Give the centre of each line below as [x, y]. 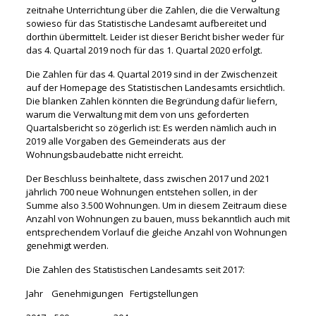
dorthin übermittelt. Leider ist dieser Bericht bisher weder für [155, 36]
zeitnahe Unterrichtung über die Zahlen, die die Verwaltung [152, 10]
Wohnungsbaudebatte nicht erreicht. [104, 154]
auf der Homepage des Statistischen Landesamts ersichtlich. [155, 87]
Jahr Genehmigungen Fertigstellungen [112, 293]
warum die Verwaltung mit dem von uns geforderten [137, 114]
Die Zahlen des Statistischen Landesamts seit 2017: [135, 269]
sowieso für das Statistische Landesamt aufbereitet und [146, 23]
